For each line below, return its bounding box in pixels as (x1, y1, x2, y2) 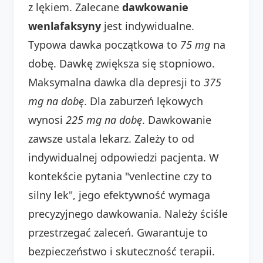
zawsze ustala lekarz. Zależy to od (28, 131, 194, 146)
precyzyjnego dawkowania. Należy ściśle (28, 206, 228, 221)
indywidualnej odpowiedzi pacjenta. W (28, 150, 219, 164)
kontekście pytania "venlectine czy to (28, 168, 212, 183)
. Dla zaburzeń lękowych (84, 93, 203, 108)
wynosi (28, 112, 66, 127)
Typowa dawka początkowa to (28, 37, 180, 52)
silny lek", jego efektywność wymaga (28, 187, 210, 202)
